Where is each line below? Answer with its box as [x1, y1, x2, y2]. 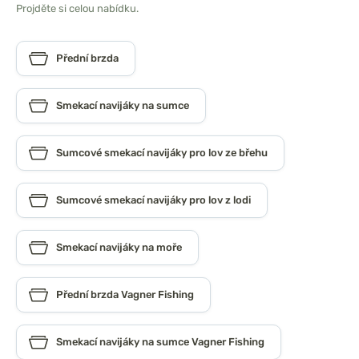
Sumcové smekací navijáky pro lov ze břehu [56, 147, 268, 159]
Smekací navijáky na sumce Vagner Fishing [56, 336, 264, 349]
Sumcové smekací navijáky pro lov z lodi [56, 194, 251, 207]
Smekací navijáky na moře [56, 241, 182, 254]
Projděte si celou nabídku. [16, 2, 139, 15]
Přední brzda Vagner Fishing [56, 288, 194, 301]
